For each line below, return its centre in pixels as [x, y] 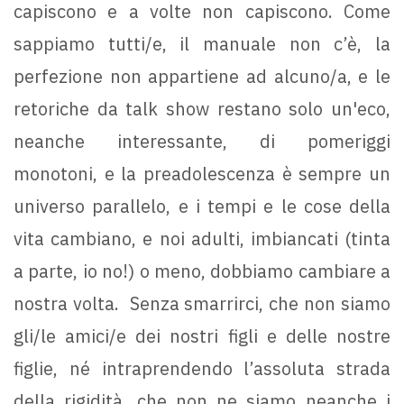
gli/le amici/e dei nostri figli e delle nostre [202, 336]
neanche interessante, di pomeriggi [202, 142]
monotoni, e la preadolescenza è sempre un [202, 174]
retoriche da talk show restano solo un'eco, [202, 109]
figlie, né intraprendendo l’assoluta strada [202, 369]
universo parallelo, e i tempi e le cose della [202, 207]
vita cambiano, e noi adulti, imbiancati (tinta [202, 239]
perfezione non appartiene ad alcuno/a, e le [202, 77]
